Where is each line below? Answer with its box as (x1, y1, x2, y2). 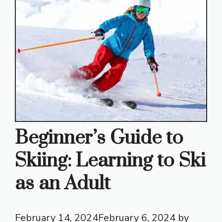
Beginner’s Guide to (15, 125, 183, 150)
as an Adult (15, 171, 111, 196)
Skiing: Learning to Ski (15, 148, 206, 173)
